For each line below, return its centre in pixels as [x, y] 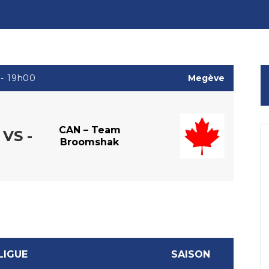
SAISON [191, 254]
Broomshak [89, 142]
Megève [206, 78]
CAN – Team [89, 130]
